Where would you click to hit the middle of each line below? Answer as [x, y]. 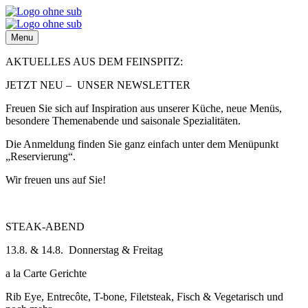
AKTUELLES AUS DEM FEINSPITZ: [96, 62]
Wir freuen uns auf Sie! [57, 180]
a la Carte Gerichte [46, 273]
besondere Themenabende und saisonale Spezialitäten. [123, 121]
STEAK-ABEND [46, 227]
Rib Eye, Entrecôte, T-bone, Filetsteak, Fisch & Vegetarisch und [144, 297]
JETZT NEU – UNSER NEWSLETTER [99, 85]
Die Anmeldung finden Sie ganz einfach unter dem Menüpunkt [142, 144]
